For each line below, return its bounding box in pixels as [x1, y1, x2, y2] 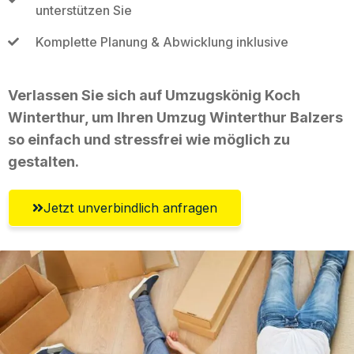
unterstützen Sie [35, 2, 132, 18]
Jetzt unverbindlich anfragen [43, 199, 217, 216]
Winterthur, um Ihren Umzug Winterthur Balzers [8, 108, 343, 126]
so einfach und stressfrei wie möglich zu [8, 130, 290, 148]
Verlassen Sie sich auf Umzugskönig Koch [8, 86, 300, 104]
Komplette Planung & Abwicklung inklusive [35, 33, 288, 50]
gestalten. [8, 153, 79, 170]
